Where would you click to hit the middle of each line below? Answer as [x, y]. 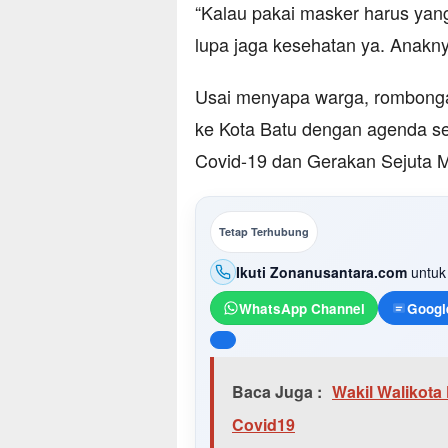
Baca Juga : [277, 392]
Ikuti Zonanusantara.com [321, 271]
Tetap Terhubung [264, 232]
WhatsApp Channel [302, 308]
